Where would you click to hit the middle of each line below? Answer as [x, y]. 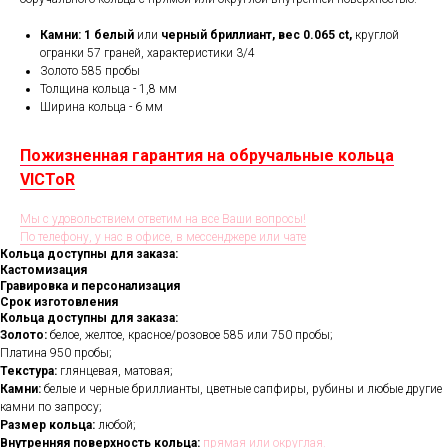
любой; [115, 425]
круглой [375, 35]
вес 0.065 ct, [315, 35]
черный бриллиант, [216, 35]
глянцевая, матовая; [115, 371]
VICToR [47, 180]
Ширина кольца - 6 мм [101, 107]
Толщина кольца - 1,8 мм [108, 89]
